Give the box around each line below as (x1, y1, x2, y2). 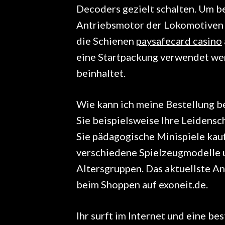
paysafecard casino (136, 34, 222, 47)
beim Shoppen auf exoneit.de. (76, 178, 208, 190)
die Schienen (76, 34, 136, 47)
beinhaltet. (76, 66, 126, 79)
